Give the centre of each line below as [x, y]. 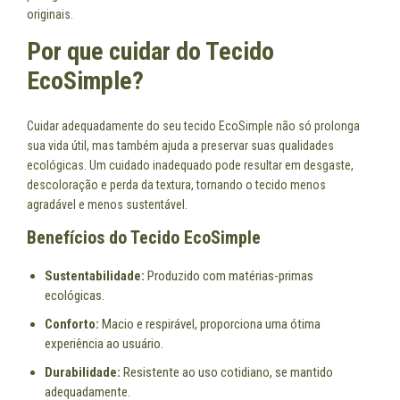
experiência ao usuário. [104, 344]
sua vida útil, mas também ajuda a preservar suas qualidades [180, 146]
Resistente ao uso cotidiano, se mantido [227, 373]
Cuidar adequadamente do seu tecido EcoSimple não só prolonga [193, 126]
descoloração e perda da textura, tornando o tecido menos [176, 185]
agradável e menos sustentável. [107, 205]
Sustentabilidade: [95, 276]
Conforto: [72, 325]
